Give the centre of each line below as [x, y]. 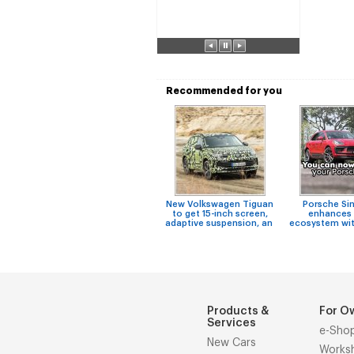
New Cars [232, 343]
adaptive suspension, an [220, 223]
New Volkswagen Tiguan [220, 204]
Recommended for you [224, 91]
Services [232, 323]
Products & [238, 311]
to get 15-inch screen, [220, 214]
